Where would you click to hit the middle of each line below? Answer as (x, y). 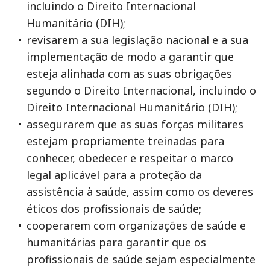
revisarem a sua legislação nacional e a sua (137, 40)
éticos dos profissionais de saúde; (114, 209)
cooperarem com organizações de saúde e (136, 225)
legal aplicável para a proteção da (114, 175)
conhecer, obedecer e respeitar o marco (130, 158)
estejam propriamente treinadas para (125, 141)
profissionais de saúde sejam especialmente (141, 259)
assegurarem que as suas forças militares (135, 124)
